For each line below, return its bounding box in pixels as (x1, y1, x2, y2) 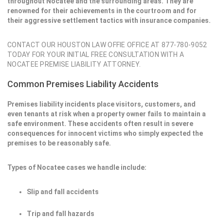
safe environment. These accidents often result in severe (7, 120, 193, 127)
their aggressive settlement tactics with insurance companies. (7, 17, 211, 24)
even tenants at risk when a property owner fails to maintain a (7, 110, 206, 118)
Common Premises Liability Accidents (7, 79, 159, 89)
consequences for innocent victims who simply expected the (7, 129, 203, 137)
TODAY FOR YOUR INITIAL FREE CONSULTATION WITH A (7, 51, 184, 58)
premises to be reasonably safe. (7, 139, 111, 147)
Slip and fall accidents (27, 188, 99, 196)
